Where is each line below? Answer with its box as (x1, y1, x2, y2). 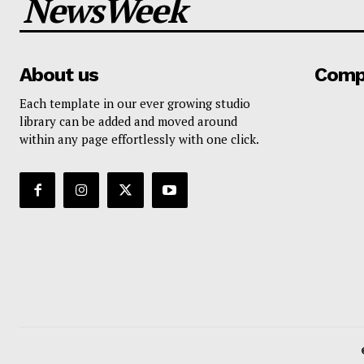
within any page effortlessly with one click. (19, 131, 259, 148)
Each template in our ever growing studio (19, 95, 250, 112)
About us (19, 63, 98, 87)
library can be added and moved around (19, 113, 237, 130)
